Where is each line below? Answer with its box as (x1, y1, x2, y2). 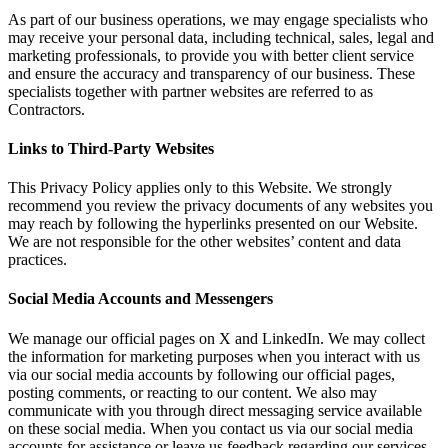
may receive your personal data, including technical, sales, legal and (8, 28, 434, 46)
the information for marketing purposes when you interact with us (8, 347, 420, 365)
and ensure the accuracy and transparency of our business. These (8, 64, 415, 82)
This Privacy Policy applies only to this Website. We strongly (8, 179, 392, 197)
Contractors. (8, 100, 85, 118)
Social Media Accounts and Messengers (8, 290, 273, 308)
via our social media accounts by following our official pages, (8, 365, 395, 383)
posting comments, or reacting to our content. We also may (8, 383, 377, 401)
